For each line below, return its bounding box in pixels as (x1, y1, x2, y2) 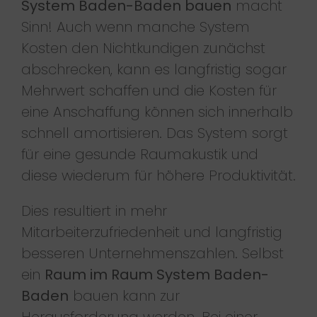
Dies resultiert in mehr (21, 200, 167, 221)
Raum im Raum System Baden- (44, 264, 269, 284)
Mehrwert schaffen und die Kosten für (21, 80, 277, 100)
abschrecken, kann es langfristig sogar (21, 59, 287, 79)
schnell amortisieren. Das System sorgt (21, 122, 288, 143)
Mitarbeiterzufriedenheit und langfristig (21, 221, 282, 242)
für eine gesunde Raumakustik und (21, 144, 258, 164)
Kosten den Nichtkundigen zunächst (21, 38, 265, 58)
